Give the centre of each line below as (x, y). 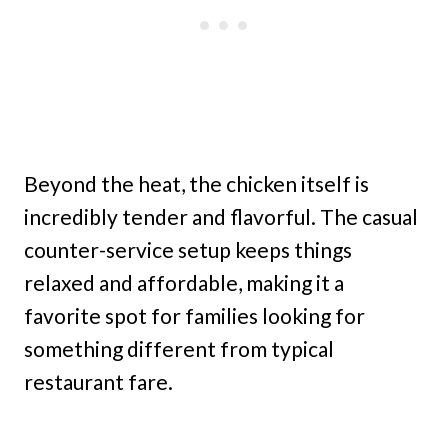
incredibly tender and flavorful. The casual (221, 217)
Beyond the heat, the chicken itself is (196, 184)
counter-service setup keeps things (188, 250)
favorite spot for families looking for (194, 316)
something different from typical (179, 349)
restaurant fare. (98, 382)
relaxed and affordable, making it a (184, 283)
